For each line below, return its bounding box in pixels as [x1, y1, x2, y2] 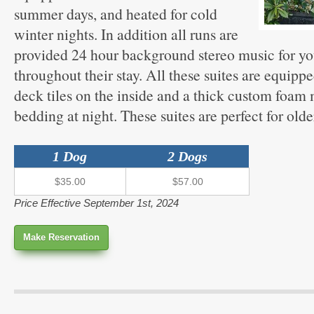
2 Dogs [167, 149, 207, 164]
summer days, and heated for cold [14, 4, 217, 24]
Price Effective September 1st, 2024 [14, 197, 179, 209]
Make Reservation [23, 232, 100, 243]
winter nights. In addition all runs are [14, 24, 238, 44]
